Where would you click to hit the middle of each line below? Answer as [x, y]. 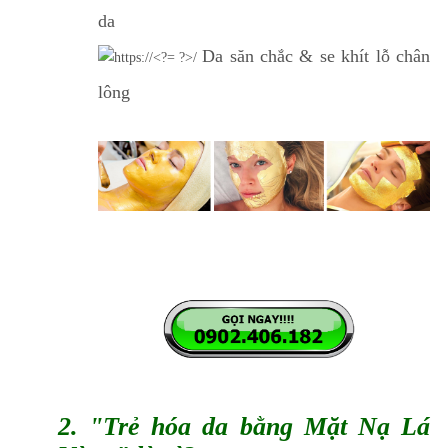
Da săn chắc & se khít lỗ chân [316, 55]
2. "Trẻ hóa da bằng [180, 427]
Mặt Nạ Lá [367, 427]
